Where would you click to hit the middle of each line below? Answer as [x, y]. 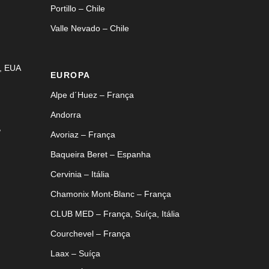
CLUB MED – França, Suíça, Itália [115, 213]
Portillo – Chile [77, 8]
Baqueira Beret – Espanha [100, 154]
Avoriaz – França [83, 134]
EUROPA [70, 75]
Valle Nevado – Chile [89, 28]
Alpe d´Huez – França [92, 95]
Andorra [65, 114]
